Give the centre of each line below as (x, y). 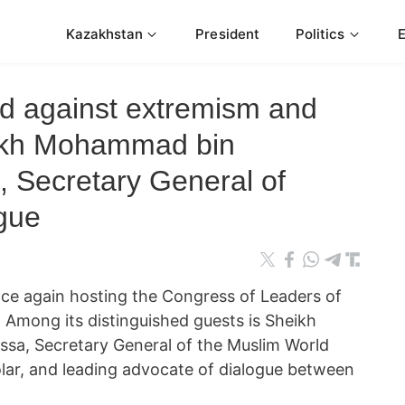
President (227, 33)
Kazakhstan (104, 33)
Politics (320, 33)
